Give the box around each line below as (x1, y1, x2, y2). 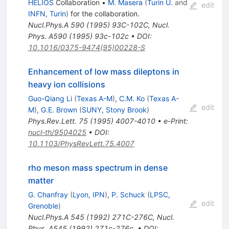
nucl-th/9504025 (28, 128, 86, 137)
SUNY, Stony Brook (81, 105, 147, 114)
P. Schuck (111, 190, 145, 199)
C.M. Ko (119, 94, 145, 103)
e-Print (163, 117, 186, 126)
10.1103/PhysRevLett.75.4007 (28, 139, 134, 148)
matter (28, 175, 54, 186)
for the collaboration (68, 9, 138, 18)
